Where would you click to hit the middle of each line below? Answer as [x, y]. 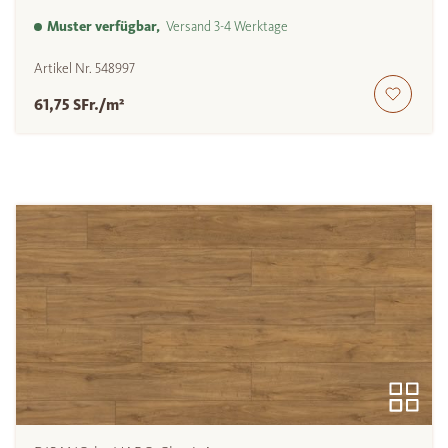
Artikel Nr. [64, 69]
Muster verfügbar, [103, 27]
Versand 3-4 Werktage [224, 27]
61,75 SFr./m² [79, 105]
